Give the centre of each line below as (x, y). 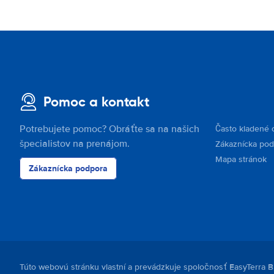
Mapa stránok (241, 159)
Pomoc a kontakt (96, 102)
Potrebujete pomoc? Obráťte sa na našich (109, 129)
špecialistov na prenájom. (75, 144)
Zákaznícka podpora (68, 168)
